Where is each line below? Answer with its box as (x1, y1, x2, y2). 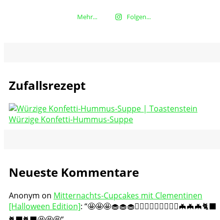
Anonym (9, 190, 40, 201)
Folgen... (127, 12, 151, 21)
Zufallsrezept (9, 77, 85, 93)
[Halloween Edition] (9, 200, 81, 212)
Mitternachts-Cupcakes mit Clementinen (54, 190, 202, 201)
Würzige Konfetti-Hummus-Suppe (9, 113, 133, 125)
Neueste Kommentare (9, 164, 139, 180)
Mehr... (77, 12, 97, 21)
